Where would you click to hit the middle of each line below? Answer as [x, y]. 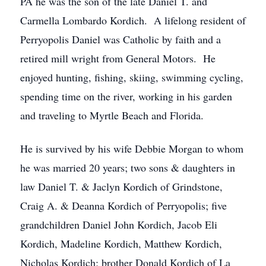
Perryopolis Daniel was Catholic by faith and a [121, 39]
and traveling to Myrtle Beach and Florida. [112, 115]
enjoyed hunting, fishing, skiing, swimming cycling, [132, 77]
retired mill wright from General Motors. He [118, 58]
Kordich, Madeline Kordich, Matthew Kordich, [121, 243]
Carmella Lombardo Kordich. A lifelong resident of [133, 20]
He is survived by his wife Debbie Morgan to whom [132, 148]
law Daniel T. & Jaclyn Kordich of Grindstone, [121, 186]
